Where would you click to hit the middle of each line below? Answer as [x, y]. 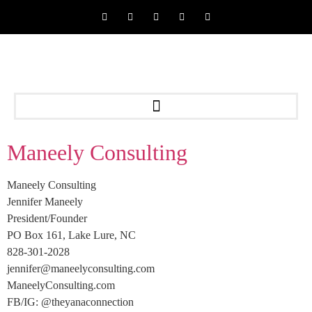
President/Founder [47, 218]
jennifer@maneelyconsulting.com [81, 268]
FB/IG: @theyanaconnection [70, 302]
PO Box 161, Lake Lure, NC [71, 235]
